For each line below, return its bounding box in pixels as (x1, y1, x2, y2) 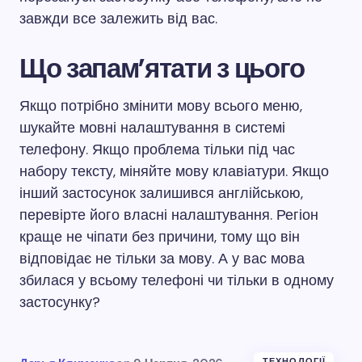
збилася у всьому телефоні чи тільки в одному (19, 271, 334, 290)
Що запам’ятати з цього (19, 51, 305, 86)
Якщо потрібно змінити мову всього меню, (19, 96, 302, 116)
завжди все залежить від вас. (19, 9, 217, 28)
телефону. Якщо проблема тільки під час (19, 140, 295, 159)
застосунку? (19, 293, 100, 312)
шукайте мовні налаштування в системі (19, 118, 285, 137)
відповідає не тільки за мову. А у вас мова (19, 249, 305, 268)
